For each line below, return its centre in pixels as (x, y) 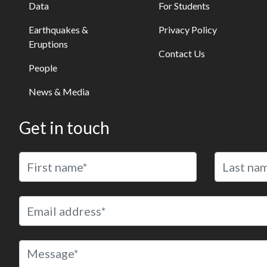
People (43, 68)
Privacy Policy (188, 30)
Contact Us (182, 53)
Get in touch (64, 128)
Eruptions (48, 44)
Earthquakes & (58, 30)
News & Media (59, 91)
